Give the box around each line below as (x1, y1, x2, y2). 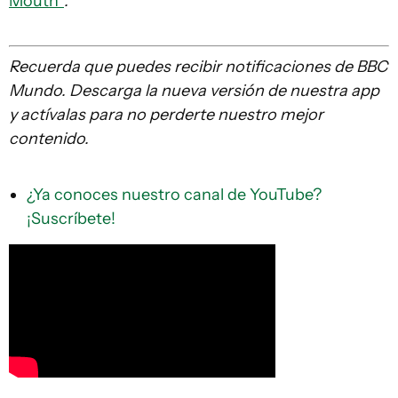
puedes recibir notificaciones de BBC (112, 57, 387, 77)
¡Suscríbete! (27, 209, 115, 229)
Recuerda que (9, 57, 112, 77)
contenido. (9, 129, 89, 149)
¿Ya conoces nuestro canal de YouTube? (27, 185, 322, 205)
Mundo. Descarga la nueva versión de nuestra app (9, 81, 379, 101)
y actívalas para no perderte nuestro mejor (9, 105, 323, 125)
